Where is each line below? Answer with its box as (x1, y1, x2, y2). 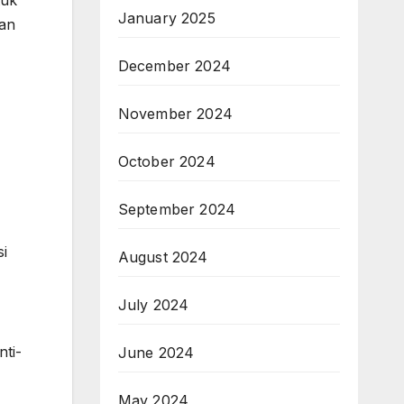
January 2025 (117, 9, 216, 27)
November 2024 (117, 105, 234, 123)
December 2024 (117, 57, 232, 75)
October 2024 (117, 152, 216, 170)
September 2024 (117, 200, 236, 218)
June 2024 (117, 344, 195, 362)
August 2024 (117, 248, 208, 266)
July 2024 (117, 296, 189, 314)
